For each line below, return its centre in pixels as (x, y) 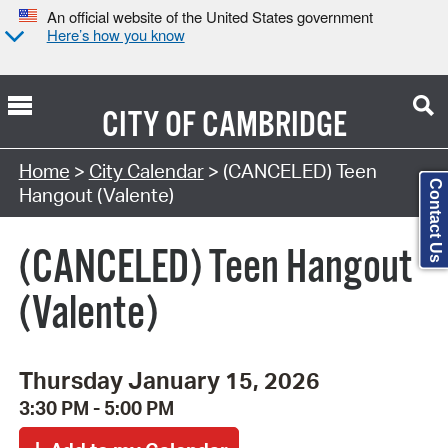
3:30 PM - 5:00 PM (96, 408)
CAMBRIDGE (274, 125)
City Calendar (146, 170)
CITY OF (148, 125)
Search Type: (74, 145)
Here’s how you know (115, 35)
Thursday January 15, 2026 (169, 380)
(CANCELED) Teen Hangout (215, 268)
